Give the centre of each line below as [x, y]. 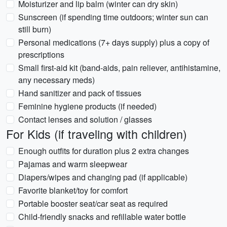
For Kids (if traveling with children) [97, 134]
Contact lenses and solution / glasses [85, 119]
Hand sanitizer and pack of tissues [80, 93]
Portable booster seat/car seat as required [93, 203]
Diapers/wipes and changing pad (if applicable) [103, 177]
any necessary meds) [56, 80]
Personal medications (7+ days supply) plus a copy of [114, 42]
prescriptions [41, 54]
